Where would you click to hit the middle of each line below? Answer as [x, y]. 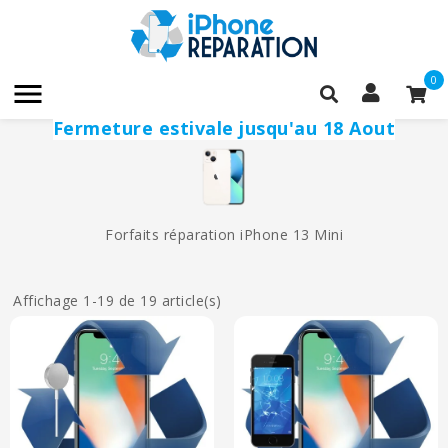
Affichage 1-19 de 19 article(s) [117, 301]
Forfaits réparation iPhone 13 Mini [224, 235]
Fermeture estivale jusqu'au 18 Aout [224, 127]
